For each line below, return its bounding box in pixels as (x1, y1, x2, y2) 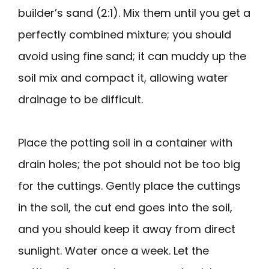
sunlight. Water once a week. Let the (18, 243, 209, 258)
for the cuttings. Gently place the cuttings (18, 178, 241, 193)
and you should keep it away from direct (18, 221, 235, 237)
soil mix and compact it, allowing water (18, 70, 228, 85)
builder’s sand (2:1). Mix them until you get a (18, 5, 250, 20)
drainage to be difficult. (18, 91, 143, 107)
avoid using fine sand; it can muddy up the (18, 48, 246, 64)
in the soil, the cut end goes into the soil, (18, 199, 232, 215)
